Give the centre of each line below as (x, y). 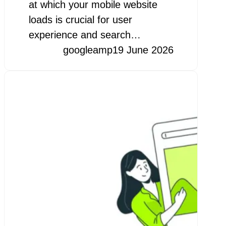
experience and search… (84, 35)
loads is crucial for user (80, 19)
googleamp (88, 50)
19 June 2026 (143, 50)
